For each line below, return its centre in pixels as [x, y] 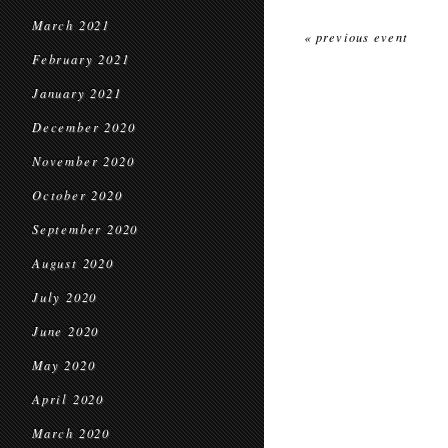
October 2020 [77, 195]
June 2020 [66, 331]
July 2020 [65, 297]
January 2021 [77, 93]
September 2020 [85, 229]
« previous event [356, 37]
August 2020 [73, 263]
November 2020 [83, 161]
